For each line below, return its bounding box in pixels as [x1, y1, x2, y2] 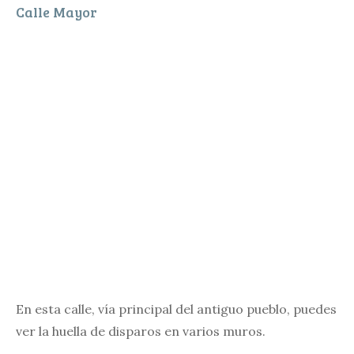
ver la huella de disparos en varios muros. [16, 323, 265, 339]
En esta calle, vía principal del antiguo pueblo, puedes [16, 301, 337, 317]
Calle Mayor [16, 2, 97, 21]
